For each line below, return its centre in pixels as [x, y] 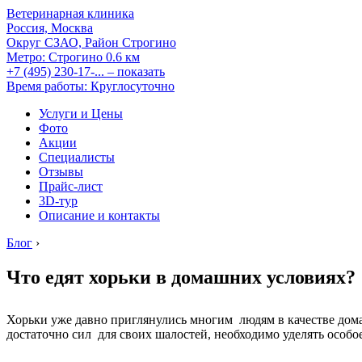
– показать [136, 72]
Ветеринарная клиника [70, 13]
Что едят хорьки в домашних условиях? [181, 277]
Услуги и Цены [81, 114]
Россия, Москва [50, 28]
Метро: [26, 57]
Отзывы [61, 172]
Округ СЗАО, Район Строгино [91, 42]
